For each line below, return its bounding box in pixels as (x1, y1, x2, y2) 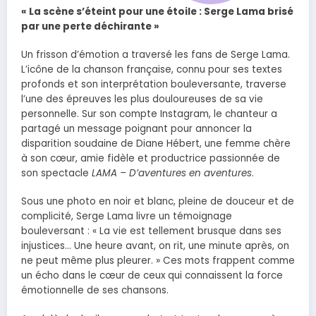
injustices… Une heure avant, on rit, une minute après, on (21, 239, 289, 253)
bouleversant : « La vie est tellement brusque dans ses (21, 224, 281, 238)
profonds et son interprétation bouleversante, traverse (21, 78, 286, 92)
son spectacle (21, 166, 92, 181)
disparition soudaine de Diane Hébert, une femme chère (21, 137, 291, 151)
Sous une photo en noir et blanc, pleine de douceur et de (21, 195, 294, 209)
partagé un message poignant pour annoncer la (21, 122, 252, 136)
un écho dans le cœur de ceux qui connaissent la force (21, 269, 283, 283)
